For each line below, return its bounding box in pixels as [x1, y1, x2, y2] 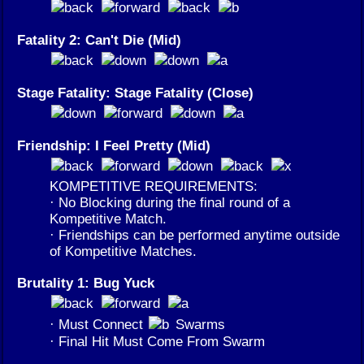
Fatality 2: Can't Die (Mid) [17, 32, 181, 49]
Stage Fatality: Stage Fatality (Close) [17, 84, 253, 102]
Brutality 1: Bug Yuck [17, 275, 154, 292]
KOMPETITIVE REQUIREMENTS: [50, 178, 258, 195]
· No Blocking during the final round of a [50, 194, 290, 211]
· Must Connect [50, 316, 147, 333]
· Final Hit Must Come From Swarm [50, 333, 265, 350]
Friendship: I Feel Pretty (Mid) [17, 137, 210, 154]
